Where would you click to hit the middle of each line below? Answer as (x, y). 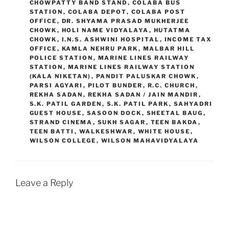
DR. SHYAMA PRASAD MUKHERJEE (125, 21)
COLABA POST (158, 12)
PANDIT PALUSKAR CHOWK (146, 76)
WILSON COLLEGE (63, 140)
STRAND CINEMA (61, 122)
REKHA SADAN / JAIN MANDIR (143, 94)
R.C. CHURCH (171, 85)
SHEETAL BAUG (175, 113)
